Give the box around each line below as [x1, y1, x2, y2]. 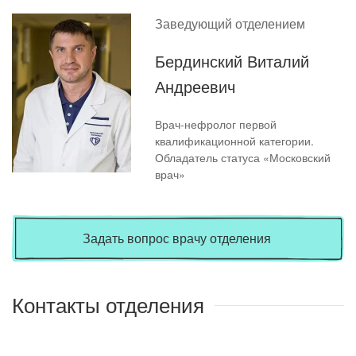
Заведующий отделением [155, 14, 305, 33]
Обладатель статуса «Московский [155, 149, 331, 165]
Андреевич [155, 78, 235, 96]
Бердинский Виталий [155, 52, 309, 71]
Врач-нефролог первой [155, 115, 277, 132]
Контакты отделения [12, 294, 204, 317]
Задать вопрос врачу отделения [83, 228, 272, 247]
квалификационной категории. [155, 132, 314, 149]
